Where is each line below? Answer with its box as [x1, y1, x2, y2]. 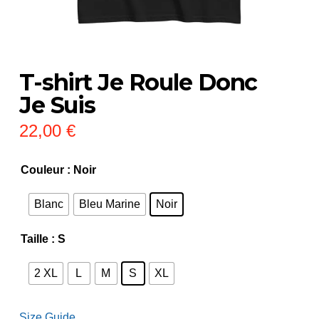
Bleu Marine [78, 198, 140, 211]
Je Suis [19, 91, 96, 120]
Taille [20, 233, 48, 246]
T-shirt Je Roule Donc [19, 68, 258, 97]
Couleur [20, 164, 64, 177]
